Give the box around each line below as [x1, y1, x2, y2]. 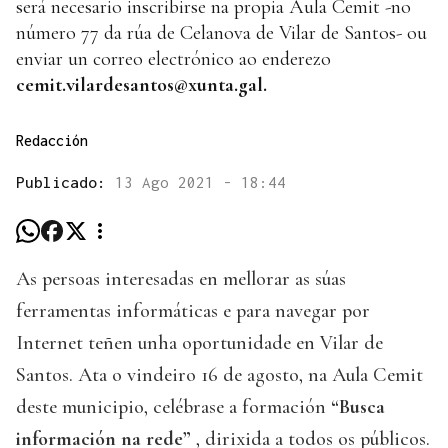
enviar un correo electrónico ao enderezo [16, 47, 331, 72]
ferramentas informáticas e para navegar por [16, 299, 370, 324]
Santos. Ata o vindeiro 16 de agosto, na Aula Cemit [16, 363, 423, 388]
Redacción [16, 132, 88, 150]
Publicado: [16, 173, 115, 192]
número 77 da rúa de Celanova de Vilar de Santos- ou [16, 21, 427, 46]
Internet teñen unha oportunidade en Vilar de [16, 331, 383, 356]
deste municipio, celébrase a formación [16, 395, 331, 420]
